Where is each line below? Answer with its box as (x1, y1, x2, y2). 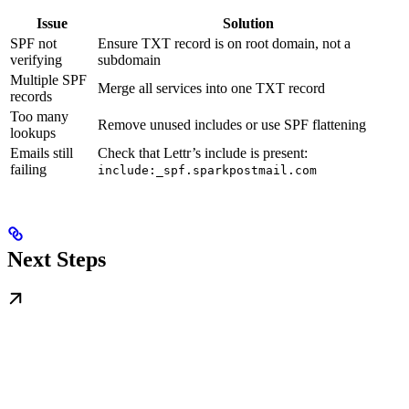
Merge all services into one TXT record (98, 79, 325, 96)
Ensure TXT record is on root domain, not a (98, 35, 351, 51)
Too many (10, 108, 68, 124)
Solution (223, 15, 274, 31)
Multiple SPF (10, 71, 87, 88)
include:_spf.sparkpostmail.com (98, 163, 317, 177)
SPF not (10, 35, 57, 51)
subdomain (98, 51, 161, 68)
